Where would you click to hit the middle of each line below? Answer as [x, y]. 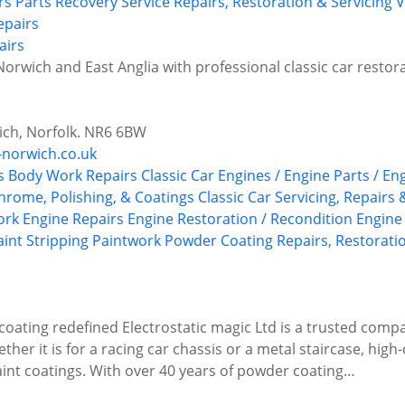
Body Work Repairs [73, 176]
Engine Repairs [73, 219]
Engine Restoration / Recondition [240, 219]
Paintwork [127, 241]
